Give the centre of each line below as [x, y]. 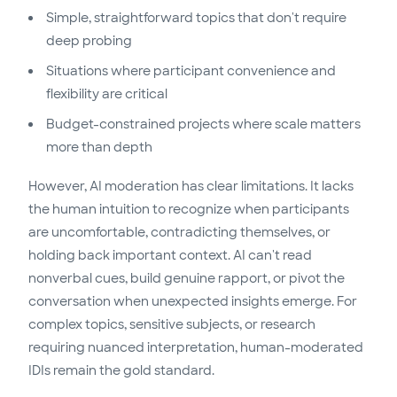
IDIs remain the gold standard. [121, 371]
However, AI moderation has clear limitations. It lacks [191, 187]
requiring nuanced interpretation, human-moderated [196, 348]
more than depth [99, 148]
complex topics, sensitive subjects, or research [172, 325]
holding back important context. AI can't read [170, 256]
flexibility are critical [107, 94]
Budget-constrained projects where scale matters [203, 125]
